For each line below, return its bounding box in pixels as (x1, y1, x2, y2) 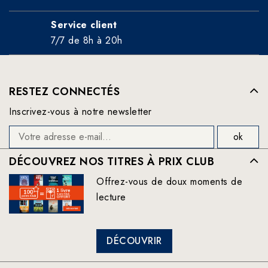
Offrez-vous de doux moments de (96, 174, 243, 188)
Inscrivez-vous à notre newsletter (9, 104, 152, 118)
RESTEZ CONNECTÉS (9, 83, 120, 99)
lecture (96, 190, 126, 204)
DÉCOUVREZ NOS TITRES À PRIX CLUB (9, 153, 214, 169)
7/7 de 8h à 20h (51, 33, 123, 47)
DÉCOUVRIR (106, 234, 162, 248)
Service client (51, 17, 117, 32)
